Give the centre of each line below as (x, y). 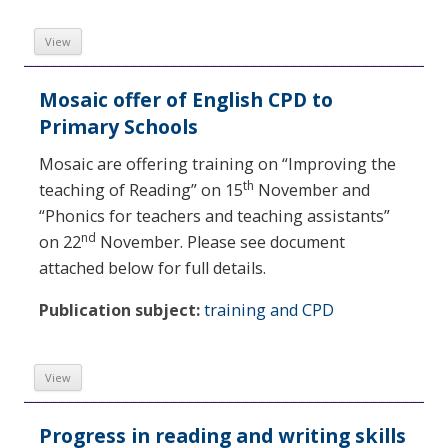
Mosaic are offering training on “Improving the (217, 163)
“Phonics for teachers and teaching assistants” (214, 215)
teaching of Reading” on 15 (141, 189)
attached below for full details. (152, 267)
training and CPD (269, 310)
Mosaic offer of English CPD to (186, 99)
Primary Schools (118, 126)
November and (312, 189)
